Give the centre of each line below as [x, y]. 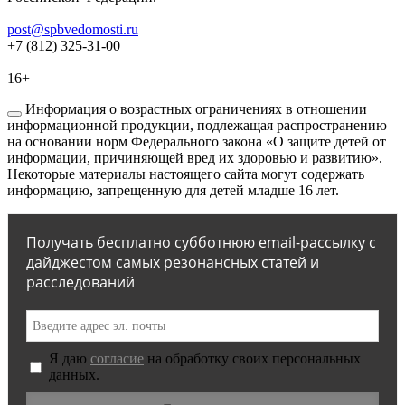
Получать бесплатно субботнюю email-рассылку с [201, 243]
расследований [80, 283]
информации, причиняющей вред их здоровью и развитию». [195, 158]
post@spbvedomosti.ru [73, 30]
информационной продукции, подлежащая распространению [197, 126]
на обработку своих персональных [252, 359]
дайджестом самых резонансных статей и [173, 263]
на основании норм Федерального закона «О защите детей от [197, 142]
